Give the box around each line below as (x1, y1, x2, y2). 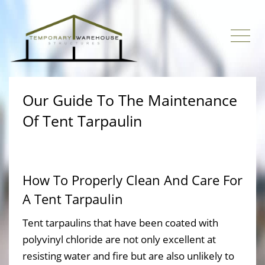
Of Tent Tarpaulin (22, 111, 142, 131)
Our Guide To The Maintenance (22, 90, 237, 110)
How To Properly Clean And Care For (22, 171, 243, 189)
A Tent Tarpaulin (22, 190, 123, 208)
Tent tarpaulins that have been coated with (22, 216, 218, 230)
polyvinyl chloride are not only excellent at (22, 232, 216, 246)
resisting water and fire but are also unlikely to (22, 249, 234, 263)
